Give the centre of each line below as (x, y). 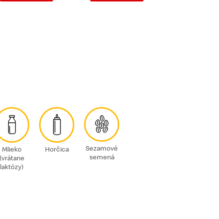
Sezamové (102, 148)
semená (102, 157)
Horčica (57, 149)
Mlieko (12, 149)
